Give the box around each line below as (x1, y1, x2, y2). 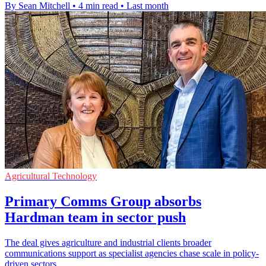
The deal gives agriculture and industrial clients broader (5, 237, 211, 248)
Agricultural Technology (5, 171, 97, 182)
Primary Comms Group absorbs (5, 194, 201, 210)
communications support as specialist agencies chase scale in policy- (5, 248, 259, 259)
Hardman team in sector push (5, 210, 186, 226)
